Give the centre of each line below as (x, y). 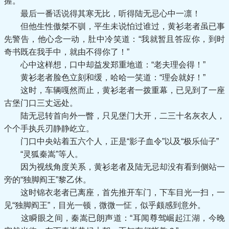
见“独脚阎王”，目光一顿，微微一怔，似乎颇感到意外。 (105, 205)
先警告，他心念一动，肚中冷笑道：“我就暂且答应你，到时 (114, 39)
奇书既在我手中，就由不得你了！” (67, 52)
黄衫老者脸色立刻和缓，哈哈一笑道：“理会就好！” (105, 77)
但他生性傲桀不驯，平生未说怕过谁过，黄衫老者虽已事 (114, 26)
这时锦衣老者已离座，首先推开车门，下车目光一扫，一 (114, 192)
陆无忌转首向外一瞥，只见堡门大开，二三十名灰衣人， (114, 116)
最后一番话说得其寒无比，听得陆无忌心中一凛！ (102, 14)
